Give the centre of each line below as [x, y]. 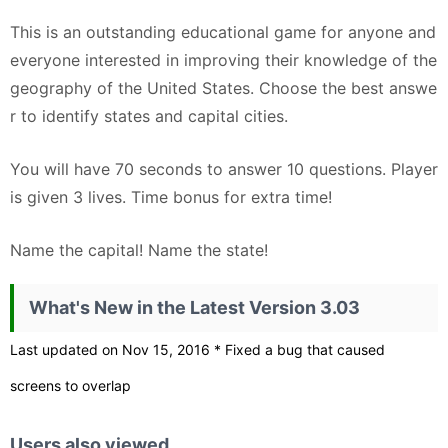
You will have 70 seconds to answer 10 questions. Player [224, 169]
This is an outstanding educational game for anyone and [223, 32]
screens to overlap [70, 385]
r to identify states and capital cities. [149, 116]
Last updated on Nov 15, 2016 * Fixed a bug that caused [197, 349]
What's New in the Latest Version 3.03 [194, 307]
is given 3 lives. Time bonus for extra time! [171, 197]
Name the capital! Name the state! [139, 250]
